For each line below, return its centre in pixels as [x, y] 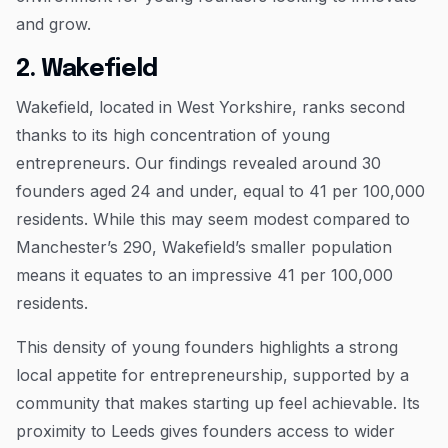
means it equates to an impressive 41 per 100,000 [204, 274]
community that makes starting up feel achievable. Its [218, 402]
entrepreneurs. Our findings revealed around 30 [198, 162]
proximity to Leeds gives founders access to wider [205, 430]
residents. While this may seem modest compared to [213, 218]
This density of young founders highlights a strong [207, 346]
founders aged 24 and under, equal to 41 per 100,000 [220, 190]
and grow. [53, 23]
